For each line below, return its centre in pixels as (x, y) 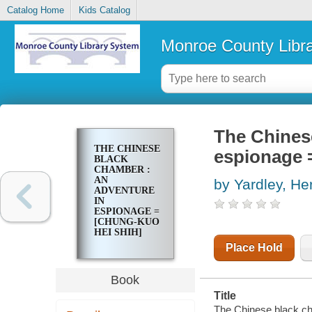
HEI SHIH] (118, 233)
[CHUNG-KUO (126, 222)
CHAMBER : (122, 170)
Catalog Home (35, 10)
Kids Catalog (104, 10)
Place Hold (254, 248)
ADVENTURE (124, 191)
